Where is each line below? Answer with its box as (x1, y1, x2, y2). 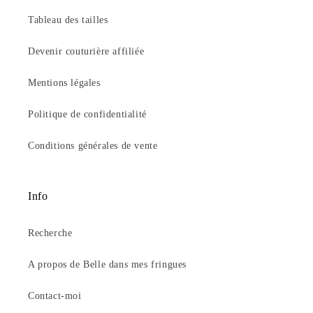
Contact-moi (28, 291, 82, 302)
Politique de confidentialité (28, 109, 147, 120)
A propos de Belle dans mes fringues (28, 259, 187, 270)
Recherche (28, 228, 73, 239)
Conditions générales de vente (28, 140, 158, 152)
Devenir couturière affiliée (28, 46, 145, 57)
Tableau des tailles (28, 15, 108, 26)
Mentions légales (28, 78, 101, 89)
